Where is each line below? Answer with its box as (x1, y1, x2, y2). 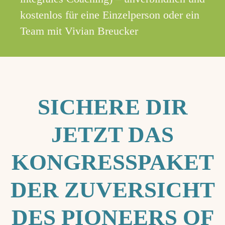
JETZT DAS (51, 122, 174, 147)
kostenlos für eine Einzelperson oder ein (20, 9, 199, 22)
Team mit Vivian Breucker (20, 25, 138, 38)
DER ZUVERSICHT (10, 177, 215, 202)
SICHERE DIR (37, 94, 188, 120)
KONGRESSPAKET (11, 149, 214, 175)
